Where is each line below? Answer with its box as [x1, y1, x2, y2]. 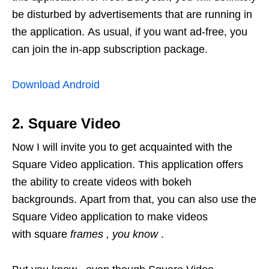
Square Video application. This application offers [12, 159, 243, 171]
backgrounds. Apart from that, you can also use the [12, 193, 256, 206]
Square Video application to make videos [12, 211, 208, 223]
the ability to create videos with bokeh [12, 176, 192, 189]
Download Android [12, 79, 100, 91]
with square [12, 228, 70, 241]
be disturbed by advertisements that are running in [12, 8, 252, 21]
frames [70, 228, 106, 241]
